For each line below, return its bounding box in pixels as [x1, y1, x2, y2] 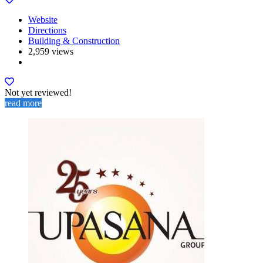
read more [5, 97, 42, 108]
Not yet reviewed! [5, 87, 72, 97]
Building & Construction [28, 35, 120, 46]
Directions [28, 25, 66, 35]
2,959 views [28, 46, 73, 56]
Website [28, 14, 58, 25]
